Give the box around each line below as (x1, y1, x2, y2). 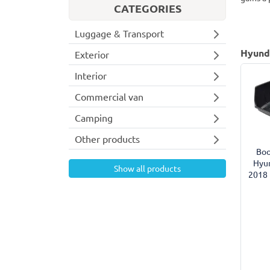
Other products (75, 132, 140, 145)
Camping (75, 111, 113, 124)
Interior (75, 69, 107, 81)
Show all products (114, 162, 181, 174)
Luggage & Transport (75, 27, 164, 39)
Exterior (75, 48, 109, 60)
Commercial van (75, 90, 143, 102)
